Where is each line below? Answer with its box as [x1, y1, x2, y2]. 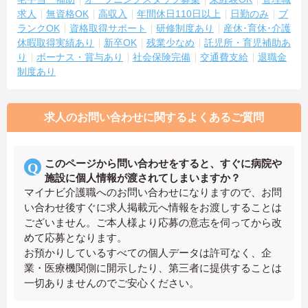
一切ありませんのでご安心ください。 [24, 276, 199, 289]
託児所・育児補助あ [204, 36, 291, 48]
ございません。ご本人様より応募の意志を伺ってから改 [24, 216, 282, 228]
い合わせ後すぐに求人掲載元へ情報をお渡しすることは [24, 201, 282, 213]
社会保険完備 [133, 51, 190, 63]
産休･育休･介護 [223, 22, 291, 34]
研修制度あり [156, 22, 214, 34]
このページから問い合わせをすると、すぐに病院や [45, 157, 282, 169]
